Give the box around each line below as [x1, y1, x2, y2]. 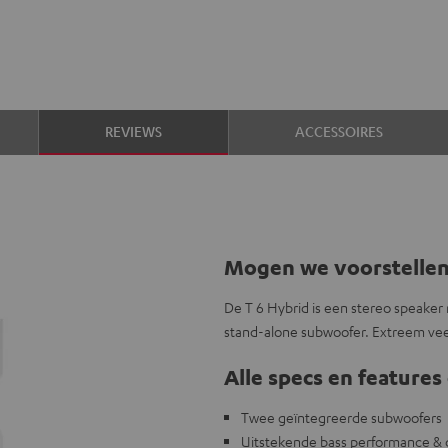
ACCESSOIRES [294, 122, 383, 140]
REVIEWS [105, 122, 163, 140]
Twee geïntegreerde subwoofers [241, 408, 442, 426]
